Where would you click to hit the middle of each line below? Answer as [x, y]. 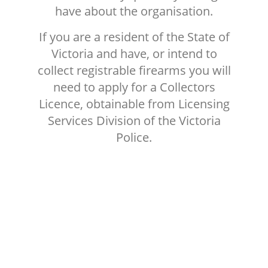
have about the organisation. [134, 11]
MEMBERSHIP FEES [122, 254]
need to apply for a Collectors [134, 87]
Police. [134, 137]
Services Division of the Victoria [134, 120]
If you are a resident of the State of [134, 36]
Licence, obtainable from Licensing [134, 103]
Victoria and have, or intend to [134, 53]
